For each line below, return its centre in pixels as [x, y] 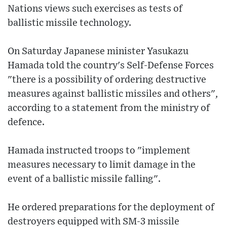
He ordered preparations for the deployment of [111, 208]
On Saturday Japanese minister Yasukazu [98, 52]
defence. [26, 123]
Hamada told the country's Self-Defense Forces [111, 66]
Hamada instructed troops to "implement [99, 151]
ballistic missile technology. [69, 23]
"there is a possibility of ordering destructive [107, 80]
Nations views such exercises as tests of [95, 9]
